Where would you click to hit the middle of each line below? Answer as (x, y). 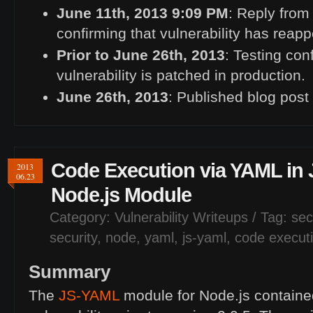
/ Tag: (270, 218)
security (73, 238)
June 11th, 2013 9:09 (131, 14)
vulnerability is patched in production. (181, 76)
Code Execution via (140, 170)
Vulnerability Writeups (181, 218)
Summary (70, 272)
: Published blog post (239, 97)
